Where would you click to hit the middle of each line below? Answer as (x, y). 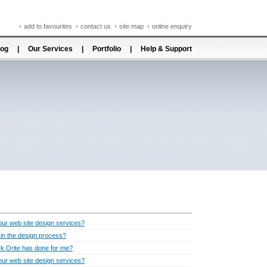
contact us (96, 26)
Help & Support (166, 49)
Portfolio (107, 49)
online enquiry (172, 26)
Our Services (50, 49)
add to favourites (48, 26)
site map (131, 26)
